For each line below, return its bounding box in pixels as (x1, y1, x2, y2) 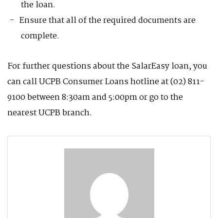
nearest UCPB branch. (7, 107, 92, 120)
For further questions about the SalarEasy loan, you (7, 60, 207, 73)
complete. (21, 30, 59, 43)
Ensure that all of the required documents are (19, 14, 196, 27)
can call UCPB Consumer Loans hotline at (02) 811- (7, 75, 204, 89)
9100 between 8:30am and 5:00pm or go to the (7, 91, 183, 104)
